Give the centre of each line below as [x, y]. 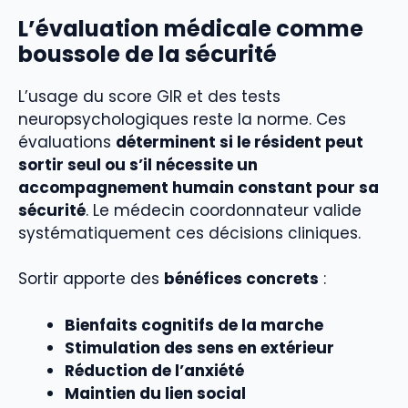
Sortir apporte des [91, 279]
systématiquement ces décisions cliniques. [189, 233]
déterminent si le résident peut [240, 142]
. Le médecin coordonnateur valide [224, 210]
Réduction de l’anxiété [154, 370]
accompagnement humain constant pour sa [199, 187]
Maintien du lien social [155, 393]
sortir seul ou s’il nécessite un [138, 164]
